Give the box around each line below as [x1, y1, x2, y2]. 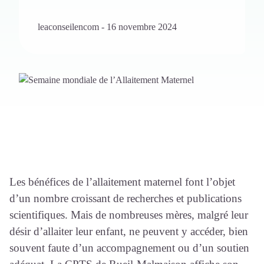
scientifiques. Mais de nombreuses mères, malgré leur [9, 209, 248, 222]
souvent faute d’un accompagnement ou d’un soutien [9, 242, 249, 255]
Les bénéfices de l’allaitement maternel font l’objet [9, 176, 235, 189]
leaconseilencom [38, 22, 101, 32]
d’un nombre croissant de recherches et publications [9, 192, 242, 205]
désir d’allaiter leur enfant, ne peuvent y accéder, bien [9, 225, 248, 238]
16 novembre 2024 [107, 22, 177, 32]
